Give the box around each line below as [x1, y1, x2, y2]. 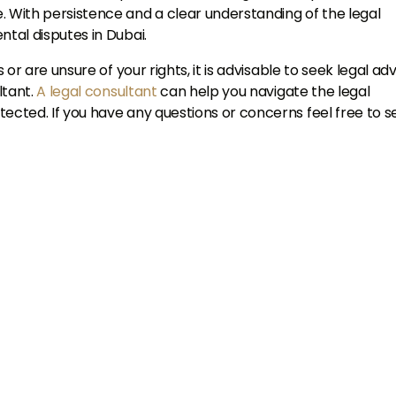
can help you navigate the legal [156, 81, 370, 102]
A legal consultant [33, 81, 157, 102]
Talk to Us [113, 230, 283, 279]
